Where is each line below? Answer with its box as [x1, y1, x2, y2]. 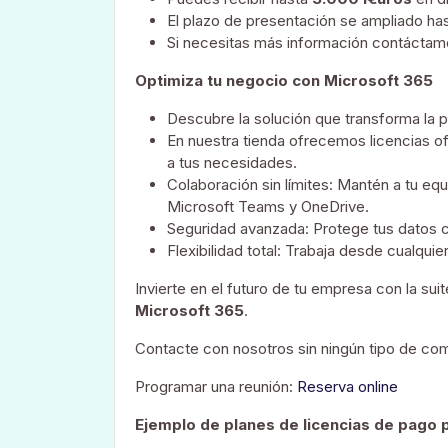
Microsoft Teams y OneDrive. [167, 196, 369, 216]
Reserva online [297, 376, 398, 396]
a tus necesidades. [167, 152, 297, 172]
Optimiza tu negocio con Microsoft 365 [135, 70, 433, 90]
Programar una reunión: [135, 376, 297, 396]
